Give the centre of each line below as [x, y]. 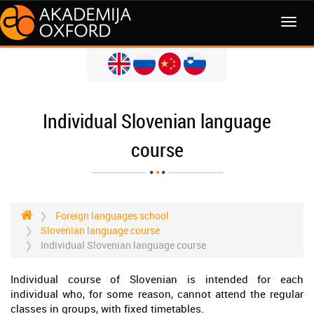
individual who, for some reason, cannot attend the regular [157, 294]
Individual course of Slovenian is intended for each [157, 279]
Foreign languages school [112, 216]
